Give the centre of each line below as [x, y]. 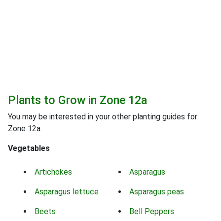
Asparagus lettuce [67, 192]
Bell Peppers [152, 212]
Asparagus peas [157, 192]
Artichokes [53, 172]
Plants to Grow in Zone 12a [77, 100]
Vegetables [29, 148]
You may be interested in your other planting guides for [103, 117]
